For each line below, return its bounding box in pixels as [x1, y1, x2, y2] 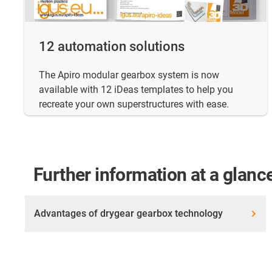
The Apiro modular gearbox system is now [39, 69, 219, 81]
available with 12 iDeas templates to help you [39, 84, 233, 96]
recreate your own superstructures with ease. [39, 98, 229, 110]
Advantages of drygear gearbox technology [34, 208, 223, 220]
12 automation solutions [39, 39, 185, 55]
